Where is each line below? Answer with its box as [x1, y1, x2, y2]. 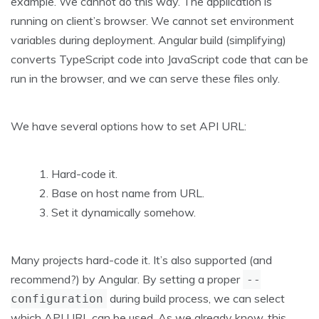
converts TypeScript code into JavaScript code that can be [11, 52, 308, 67]
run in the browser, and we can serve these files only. [11, 71, 280, 86]
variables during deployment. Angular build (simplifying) [11, 33, 286, 48]
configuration [11, 292, 103, 306]
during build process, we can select [107, 291, 285, 306]
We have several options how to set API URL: [11, 119, 246, 134]
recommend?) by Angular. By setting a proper [11, 272, 243, 287]
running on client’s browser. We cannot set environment [11, 14, 294, 28]
